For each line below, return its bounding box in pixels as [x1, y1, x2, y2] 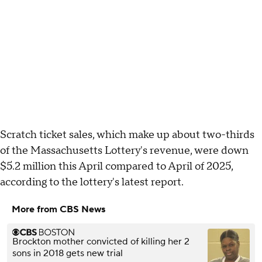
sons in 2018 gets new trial [12, 247, 123, 259]
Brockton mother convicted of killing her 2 [12, 235, 189, 247]
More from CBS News [12, 203, 105, 215]
